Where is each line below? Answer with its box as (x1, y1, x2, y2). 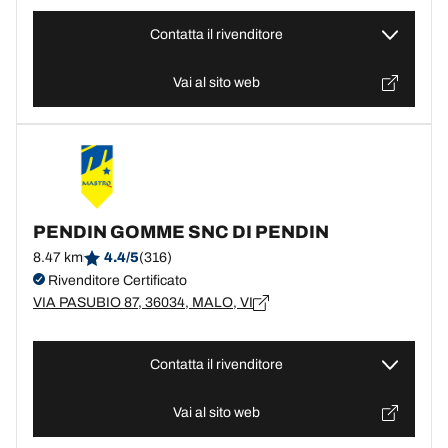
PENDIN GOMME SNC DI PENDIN (33, 222, 329, 242)
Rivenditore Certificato (45, 273, 187, 288)
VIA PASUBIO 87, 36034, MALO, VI (33, 295, 253, 310)
